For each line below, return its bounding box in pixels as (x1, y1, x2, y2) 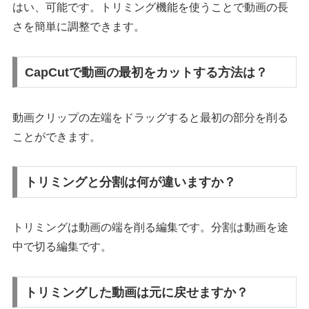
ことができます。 (12, 130, 101, 143)
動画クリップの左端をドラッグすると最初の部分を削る (12, 111, 289, 123)
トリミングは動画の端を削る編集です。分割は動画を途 (12, 221, 289, 234)
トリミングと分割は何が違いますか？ (25, 175, 237, 190)
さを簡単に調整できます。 (12, 20, 146, 32)
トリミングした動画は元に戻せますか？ (25, 285, 249, 299)
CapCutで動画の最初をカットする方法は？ (25, 65, 268, 79)
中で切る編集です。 (12, 241, 112, 253)
